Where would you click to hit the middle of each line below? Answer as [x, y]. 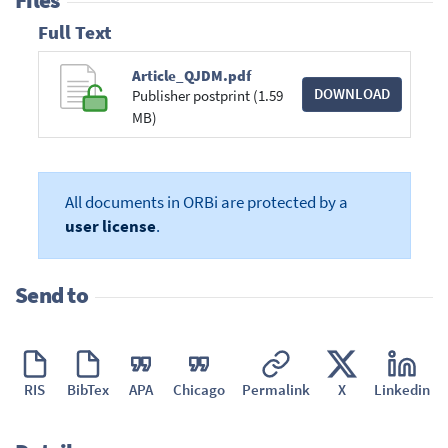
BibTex [87, 389]
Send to [51, 294]
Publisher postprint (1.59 [208, 96]
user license [110, 227]
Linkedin [401, 389]
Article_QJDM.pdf [192, 76]
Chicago [198, 389]
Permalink [275, 389]
